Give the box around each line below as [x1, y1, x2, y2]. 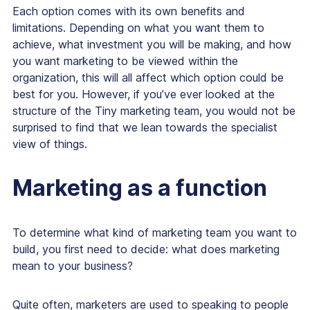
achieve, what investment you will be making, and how [12, 37, 291, 52]
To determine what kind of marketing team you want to [12, 226, 297, 240]
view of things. [12, 137, 87, 152]
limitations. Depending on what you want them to [12, 21, 264, 35]
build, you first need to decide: [12, 242, 172, 257]
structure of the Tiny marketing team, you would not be [12, 104, 295, 118]
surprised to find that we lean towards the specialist [12, 120, 277, 135]
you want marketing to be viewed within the [12, 54, 238, 69]
